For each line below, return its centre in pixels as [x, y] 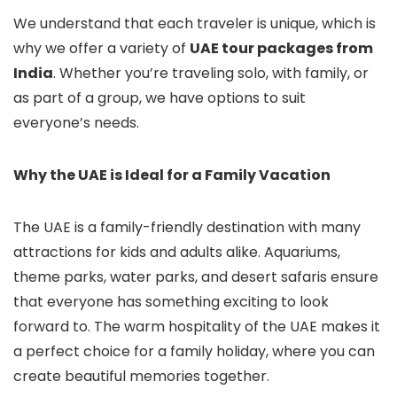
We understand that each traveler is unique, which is [195, 24]
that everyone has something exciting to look [171, 302]
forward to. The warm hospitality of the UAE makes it [197, 327]
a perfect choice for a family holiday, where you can [194, 352]
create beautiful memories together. [141, 377]
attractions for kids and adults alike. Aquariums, [177, 253]
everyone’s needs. [76, 123]
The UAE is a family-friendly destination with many [187, 228]
